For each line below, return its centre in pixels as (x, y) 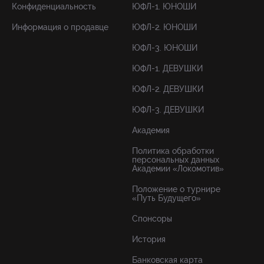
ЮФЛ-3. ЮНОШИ (165, 48)
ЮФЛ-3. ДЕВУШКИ (168, 110)
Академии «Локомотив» (178, 169)
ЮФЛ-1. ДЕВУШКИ (167, 69)
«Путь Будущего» (166, 198)
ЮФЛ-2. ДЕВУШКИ (168, 89)
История (149, 240)
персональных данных (176, 160)
